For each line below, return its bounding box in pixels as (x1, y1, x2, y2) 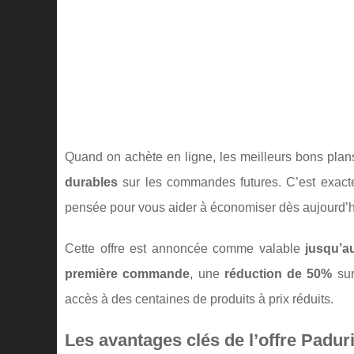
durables (65, 175, 118, 189)
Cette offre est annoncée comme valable (65, 242, 306, 255)
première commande (65, 267, 190, 281)
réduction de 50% (224, 267, 333, 281)
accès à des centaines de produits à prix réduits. (65, 292, 333, 306)
